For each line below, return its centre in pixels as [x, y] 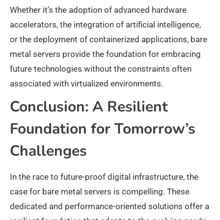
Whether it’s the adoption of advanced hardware [98, 10]
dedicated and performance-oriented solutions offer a [110, 206]
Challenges [48, 151]
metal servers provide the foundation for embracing [105, 54]
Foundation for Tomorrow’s [103, 129]
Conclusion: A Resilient [89, 107]
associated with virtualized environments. [86, 83]
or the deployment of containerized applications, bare [109, 39]
